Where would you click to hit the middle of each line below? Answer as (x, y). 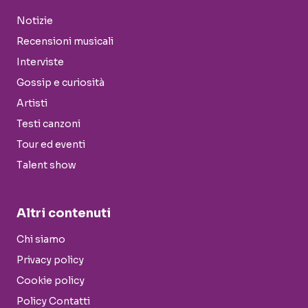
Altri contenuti (64, 213)
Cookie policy (51, 281)
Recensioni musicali (65, 42)
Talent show (46, 165)
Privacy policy (50, 260)
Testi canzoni (48, 124)
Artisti (32, 103)
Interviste (40, 62)
